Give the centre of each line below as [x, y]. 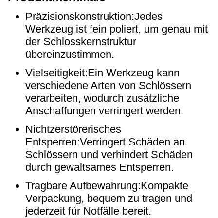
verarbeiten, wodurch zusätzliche [102, 98]
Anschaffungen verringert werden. [104, 111]
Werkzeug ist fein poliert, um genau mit [117, 29]
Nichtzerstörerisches [73, 129]
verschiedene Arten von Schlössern [108, 85]
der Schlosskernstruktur [81, 42]
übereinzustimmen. [70, 54]
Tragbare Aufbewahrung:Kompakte [107, 186]
